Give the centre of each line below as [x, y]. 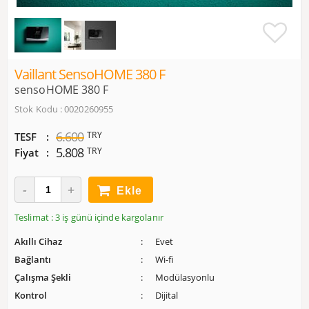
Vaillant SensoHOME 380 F [90, 74]
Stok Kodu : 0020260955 [64, 109]
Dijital [166, 296]
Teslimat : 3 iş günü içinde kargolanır [89, 217]
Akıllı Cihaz [38, 242]
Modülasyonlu [185, 278]
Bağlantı [33, 260]
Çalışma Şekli [43, 278]
